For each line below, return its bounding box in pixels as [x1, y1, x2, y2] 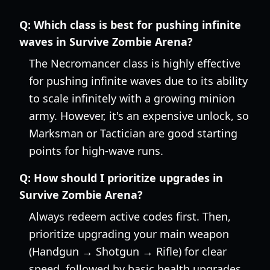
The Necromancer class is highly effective [29, 56, 240, 71]
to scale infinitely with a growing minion [29, 91, 235, 105]
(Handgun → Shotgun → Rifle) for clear [29, 244, 227, 259]
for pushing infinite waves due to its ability [29, 74, 248, 88]
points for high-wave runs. [29, 143, 163, 158]
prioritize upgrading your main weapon [29, 227, 229, 241]
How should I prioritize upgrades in [34, 171, 223, 185]
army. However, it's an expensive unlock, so [29, 108, 249, 123]
